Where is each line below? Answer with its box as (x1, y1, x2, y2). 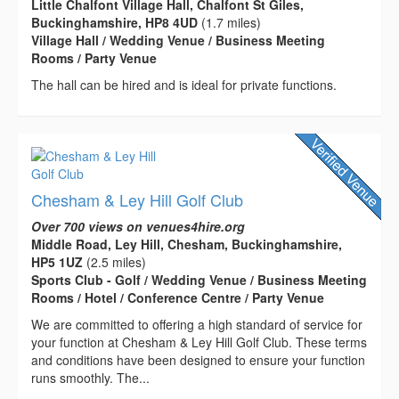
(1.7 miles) (198, 12, 261, 31)
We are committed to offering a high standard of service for (31, 314, 362, 333)
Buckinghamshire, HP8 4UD (31, 12, 198, 31)
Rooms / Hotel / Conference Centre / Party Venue (31, 288, 324, 306)
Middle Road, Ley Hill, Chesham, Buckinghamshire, (31, 234, 342, 253)
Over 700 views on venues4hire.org (31, 216, 245, 235)
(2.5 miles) (83, 252, 146, 271)
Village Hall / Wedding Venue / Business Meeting (31, 30, 325, 49)
